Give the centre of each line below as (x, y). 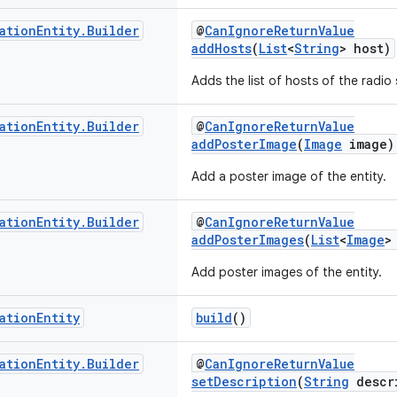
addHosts (222, 48)
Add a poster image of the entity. (289, 176)
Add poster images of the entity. (287, 272)
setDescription (244, 381)
